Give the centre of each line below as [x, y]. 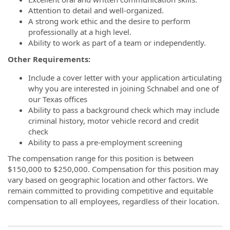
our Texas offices [58, 99]
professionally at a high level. [80, 32]
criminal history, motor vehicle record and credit [113, 120]
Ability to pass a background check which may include [124, 110]
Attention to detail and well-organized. [96, 10]
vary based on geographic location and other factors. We [108, 180]
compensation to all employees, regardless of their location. [113, 201]
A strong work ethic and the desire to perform [109, 21]
